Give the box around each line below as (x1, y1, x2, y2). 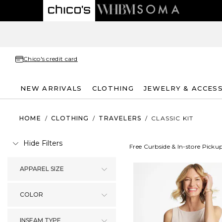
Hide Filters (23, 139, 62, 148)
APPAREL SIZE (20, 165, 64, 172)
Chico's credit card (23, 55, 78, 62)
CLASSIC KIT (151, 114, 194, 122)
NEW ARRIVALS (20, 84, 82, 92)
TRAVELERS (99, 114, 142, 122)
